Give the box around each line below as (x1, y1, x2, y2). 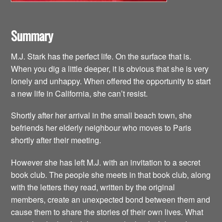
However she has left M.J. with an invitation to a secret (11, 156, 201, 168)
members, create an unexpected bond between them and (11, 193, 211, 205)
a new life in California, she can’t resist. (11, 88, 148, 100)
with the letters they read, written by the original (11, 181, 175, 193)
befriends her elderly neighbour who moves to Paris (11, 122, 192, 134)
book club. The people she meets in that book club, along (11, 168, 211, 180)
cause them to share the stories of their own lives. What (11, 206, 204, 218)
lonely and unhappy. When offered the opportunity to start (11, 75, 211, 87)
